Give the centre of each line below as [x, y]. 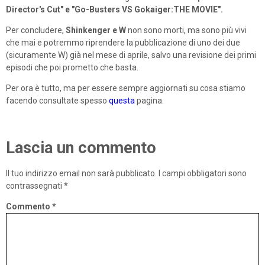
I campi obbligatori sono [203, 174]
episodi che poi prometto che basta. [72, 67]
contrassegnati [35, 186]
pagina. [149, 100]
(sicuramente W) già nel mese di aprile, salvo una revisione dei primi [131, 55]
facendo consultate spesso [57, 100]
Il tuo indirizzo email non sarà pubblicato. [81, 174]
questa [122, 100]
